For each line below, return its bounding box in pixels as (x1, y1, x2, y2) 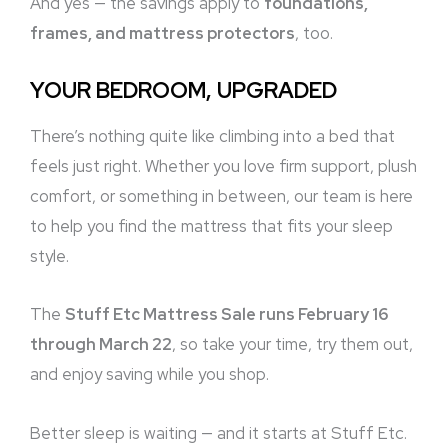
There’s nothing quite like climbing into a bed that (30, 124, 395, 147)
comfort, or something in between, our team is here (30, 184, 413, 207)
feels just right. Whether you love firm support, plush (30, 154, 417, 177)
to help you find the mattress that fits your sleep (30, 214, 393, 237)
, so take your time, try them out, (172, 333, 413, 356)
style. (30, 244, 69, 267)
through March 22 (30, 333, 172, 356)
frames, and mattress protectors (30, 22, 295, 45)
